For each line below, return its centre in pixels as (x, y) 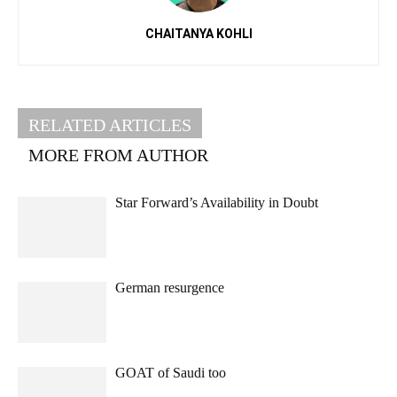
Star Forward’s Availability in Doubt (217, 202)
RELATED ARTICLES (110, 125)
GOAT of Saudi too (171, 372)
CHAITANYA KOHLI (198, 33)
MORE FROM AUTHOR (118, 155)
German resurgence (170, 287)
